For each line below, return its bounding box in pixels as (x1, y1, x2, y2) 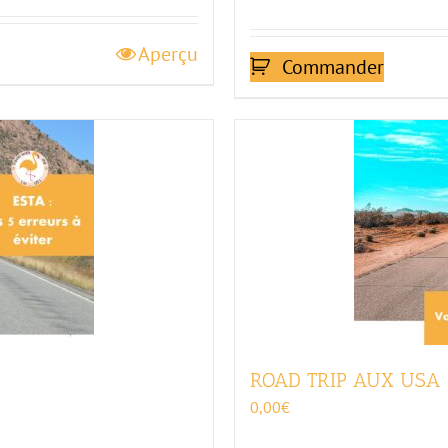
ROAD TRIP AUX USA (250, 368, 440, 392)
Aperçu (138, 41, 198, 67)
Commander (282, 54, 385, 80)
